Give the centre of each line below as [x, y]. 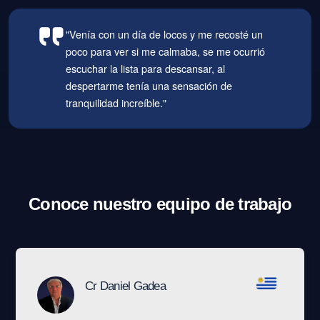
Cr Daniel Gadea [125, 286]
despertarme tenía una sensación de [149, 86]
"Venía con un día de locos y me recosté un [165, 34]
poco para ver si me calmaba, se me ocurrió [166, 51]
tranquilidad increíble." [116, 103]
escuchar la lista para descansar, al [146, 69]
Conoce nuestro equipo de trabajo [160, 204]
